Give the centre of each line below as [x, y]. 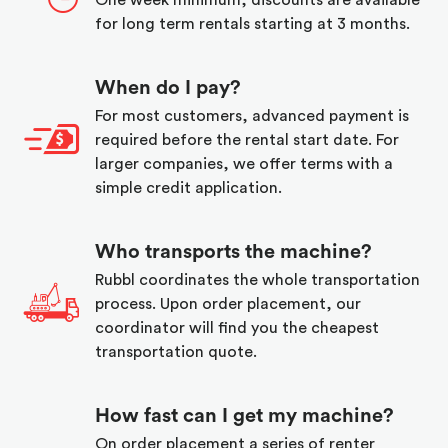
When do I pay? [168, 88]
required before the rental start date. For [247, 140]
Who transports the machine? [233, 252]
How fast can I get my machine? [244, 416]
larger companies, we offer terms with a [244, 164]
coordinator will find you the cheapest [237, 328]
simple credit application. [188, 188]
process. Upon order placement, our [228, 304]
